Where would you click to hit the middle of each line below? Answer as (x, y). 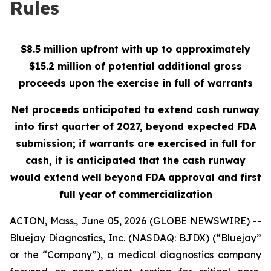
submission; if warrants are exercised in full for (135, 143)
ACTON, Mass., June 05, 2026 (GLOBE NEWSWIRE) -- (135, 221)
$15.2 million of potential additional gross (135, 66)
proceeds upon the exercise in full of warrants (135, 83)
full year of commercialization (135, 194)
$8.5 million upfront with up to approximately (135, 49)
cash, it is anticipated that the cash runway (135, 160)
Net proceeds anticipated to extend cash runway (135, 109)
